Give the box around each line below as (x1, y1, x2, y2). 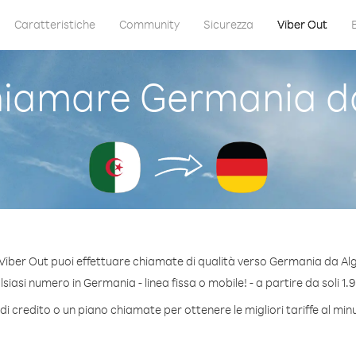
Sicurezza (203, 17, 253, 32)
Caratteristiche (14, 17, 95, 32)
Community (118, 17, 180, 32)
